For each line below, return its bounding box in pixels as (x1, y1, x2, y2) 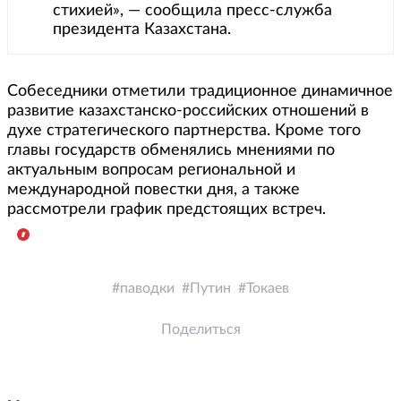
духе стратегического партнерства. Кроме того (7, 123, 361, 140)
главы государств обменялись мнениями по (7, 142, 335, 159)
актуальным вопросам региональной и (7, 162, 295, 179)
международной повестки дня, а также (7, 182, 300, 199)
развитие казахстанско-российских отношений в (7, 103, 369, 120)
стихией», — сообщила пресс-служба (53, 3, 332, 20)
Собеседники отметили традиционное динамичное (7, 83, 393, 100)
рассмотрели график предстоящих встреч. (7, 201, 326, 218)
